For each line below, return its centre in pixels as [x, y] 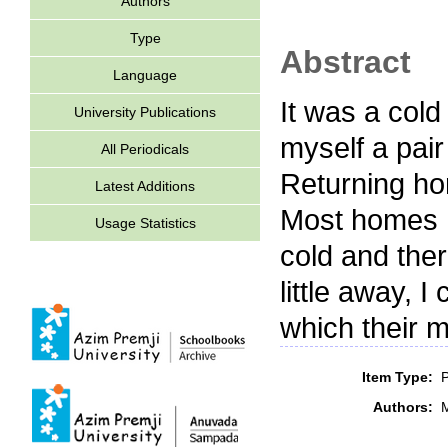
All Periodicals [145, 149]
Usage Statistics [145, 223]
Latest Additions [145, 186]
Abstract [345, 61]
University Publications [145, 112]
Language [145, 75]
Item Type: [397, 376]
